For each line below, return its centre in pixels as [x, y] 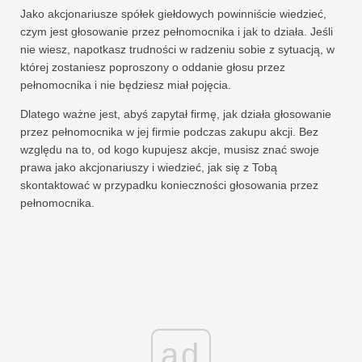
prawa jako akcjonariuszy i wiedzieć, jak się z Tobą [149, 168]
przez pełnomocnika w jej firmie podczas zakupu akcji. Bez [169, 132]
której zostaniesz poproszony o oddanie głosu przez [153, 67]
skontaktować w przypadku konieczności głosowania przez [169, 185]
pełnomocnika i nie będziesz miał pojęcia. [126, 85]
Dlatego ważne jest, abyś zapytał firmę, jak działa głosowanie [176, 114]
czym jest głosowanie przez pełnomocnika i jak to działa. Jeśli [177, 32]
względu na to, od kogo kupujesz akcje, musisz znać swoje [170, 150]
